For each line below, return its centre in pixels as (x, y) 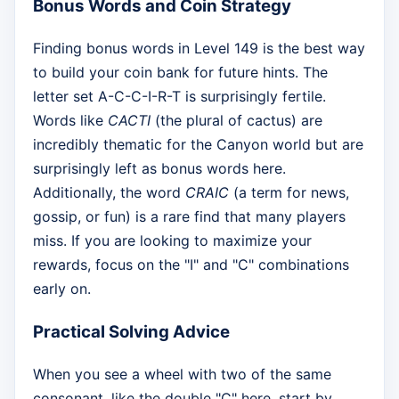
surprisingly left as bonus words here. (159, 169)
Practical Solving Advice (131, 331)
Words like (70, 121)
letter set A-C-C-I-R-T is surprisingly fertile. (179, 97)
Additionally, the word (109, 193)
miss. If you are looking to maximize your (172, 241)
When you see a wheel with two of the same (182, 374)
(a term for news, (289, 193)
